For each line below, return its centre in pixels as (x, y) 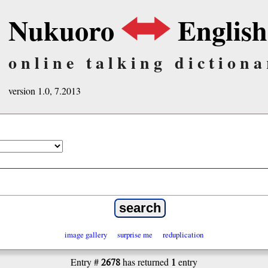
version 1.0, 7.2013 (45, 91)
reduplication (183, 234)
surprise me (135, 234)
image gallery (86, 234)
